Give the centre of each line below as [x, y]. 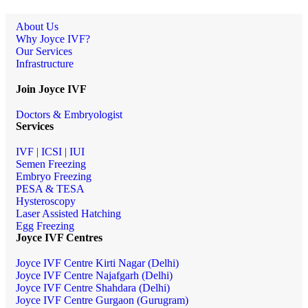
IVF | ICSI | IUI [50, 151]
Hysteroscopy [46, 201]
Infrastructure [45, 63]
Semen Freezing [51, 164]
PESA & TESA [50, 188]
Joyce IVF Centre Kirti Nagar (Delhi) [97, 263]
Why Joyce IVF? [53, 38]
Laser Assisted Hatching [68, 213]
